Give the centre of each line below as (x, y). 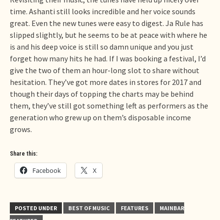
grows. (21, 129)
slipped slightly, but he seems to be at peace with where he (109, 35)
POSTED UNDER (36, 208)
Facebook (47, 170)
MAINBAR (172, 208)
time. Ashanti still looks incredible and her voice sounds (103, 11)
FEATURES (135, 208)
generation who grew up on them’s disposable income (100, 117)
